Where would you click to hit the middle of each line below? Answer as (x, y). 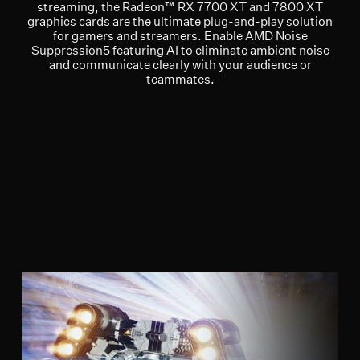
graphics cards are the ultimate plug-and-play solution (180, 21)
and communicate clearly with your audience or (180, 64)
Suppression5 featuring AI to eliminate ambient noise (180, 50)
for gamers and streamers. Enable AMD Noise (180, 35)
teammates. (180, 79)
